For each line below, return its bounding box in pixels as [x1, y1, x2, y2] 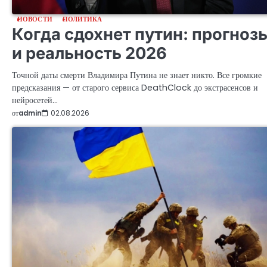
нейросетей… [12, 94, 58, 106]
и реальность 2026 [12, 43, 167, 63]
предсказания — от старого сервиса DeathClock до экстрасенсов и [12, 81, 258, 94]
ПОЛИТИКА [62, 14, 103, 24]
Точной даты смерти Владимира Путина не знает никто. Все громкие [12, 69, 262, 81]
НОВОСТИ [17, 14, 52, 24]
